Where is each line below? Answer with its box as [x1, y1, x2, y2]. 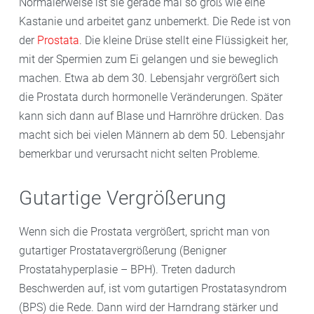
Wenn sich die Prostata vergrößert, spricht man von [19, 224, 270, 238]
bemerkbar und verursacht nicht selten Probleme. [19, 147, 260, 161]
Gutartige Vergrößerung [19, 186, 226, 210]
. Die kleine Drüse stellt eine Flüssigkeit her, [79, 34, 288, 47]
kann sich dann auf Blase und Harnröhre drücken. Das [19, 109, 284, 123]
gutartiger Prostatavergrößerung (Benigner [19, 243, 226, 257]
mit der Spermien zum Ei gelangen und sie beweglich [19, 53, 278, 66]
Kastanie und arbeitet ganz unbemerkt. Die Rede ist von [19, 15, 291, 28]
